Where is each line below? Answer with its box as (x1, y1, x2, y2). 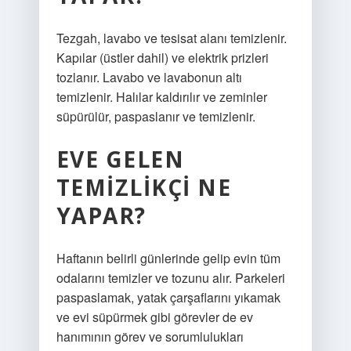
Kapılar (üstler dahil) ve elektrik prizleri (56, 49, 269, 67)
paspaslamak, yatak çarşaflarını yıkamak (56, 288, 280, 306)
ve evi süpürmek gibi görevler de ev (56, 308, 253, 326)
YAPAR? (56, 201, 147, 230)
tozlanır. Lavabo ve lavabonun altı (56, 68, 242, 86)
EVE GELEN (56, 144, 185, 174)
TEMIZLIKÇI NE (56, 172, 232, 202)
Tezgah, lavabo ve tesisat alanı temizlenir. (56, 29, 287, 47)
